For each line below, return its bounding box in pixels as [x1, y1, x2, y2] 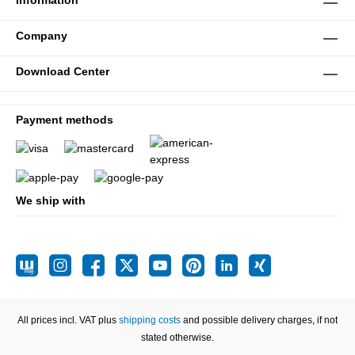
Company [16, 29, 67, 43]
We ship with [16, 194, 86, 207]
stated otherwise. [141, 332, 214, 343]
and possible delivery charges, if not [181, 315, 338, 326]
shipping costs [119, 315, 181, 326]
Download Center [16, 65, 109, 78]
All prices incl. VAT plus [17, 315, 119, 326]
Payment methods [16, 113, 113, 127]
